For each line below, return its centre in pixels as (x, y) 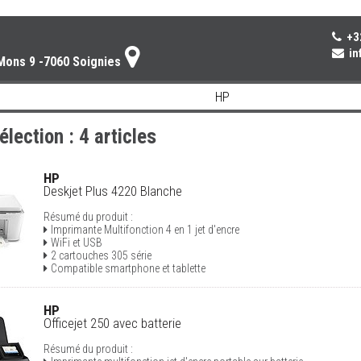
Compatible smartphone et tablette (128, 268)
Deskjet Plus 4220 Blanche (113, 191)
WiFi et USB (77, 243)
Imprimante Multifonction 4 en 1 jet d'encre (145, 230)
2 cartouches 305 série (101, 255)
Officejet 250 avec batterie (112, 323)
